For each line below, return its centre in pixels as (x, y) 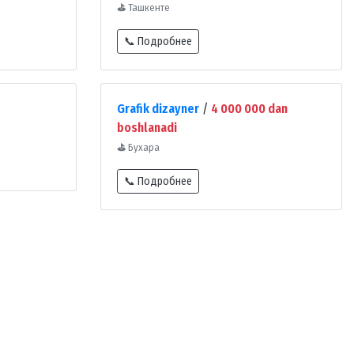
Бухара (143, 148)
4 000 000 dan (249, 109)
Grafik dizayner (158, 109)
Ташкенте (148, 8)
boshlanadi (147, 128)
